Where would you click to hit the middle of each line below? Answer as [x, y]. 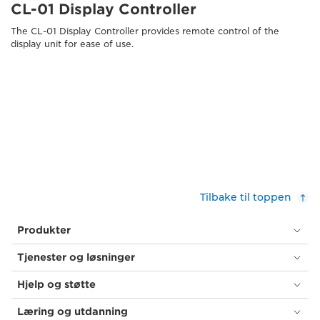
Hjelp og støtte [56, 285]
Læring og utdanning [72, 312]
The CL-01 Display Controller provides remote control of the [145, 31]
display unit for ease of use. [72, 44]
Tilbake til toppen [246, 197]
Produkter [44, 230]
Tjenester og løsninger [76, 257]
